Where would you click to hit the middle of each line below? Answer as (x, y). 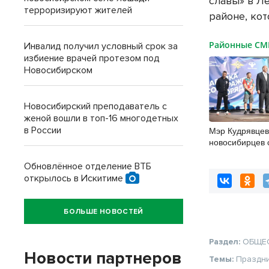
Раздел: (226, 242)
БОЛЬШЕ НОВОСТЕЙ (104, 211)
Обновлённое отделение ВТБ (88, 166)
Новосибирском (58, 70)
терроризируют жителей (78, 10)
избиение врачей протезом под (92, 58)
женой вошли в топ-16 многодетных (101, 118)
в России (43, 130)
